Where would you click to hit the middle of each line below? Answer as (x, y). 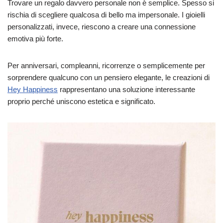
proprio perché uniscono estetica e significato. (81, 101)
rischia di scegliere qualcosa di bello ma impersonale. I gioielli (106, 14)
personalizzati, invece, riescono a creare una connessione (102, 26)
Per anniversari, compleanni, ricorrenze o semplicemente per (106, 65)
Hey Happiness (33, 89)
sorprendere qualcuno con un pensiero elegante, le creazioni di (109, 77)
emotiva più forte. (35, 38)
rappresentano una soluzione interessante (126, 89)
